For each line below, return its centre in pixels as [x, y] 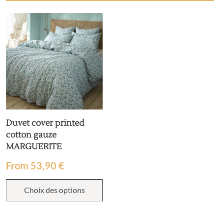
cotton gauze [31, 135]
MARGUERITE [34, 147]
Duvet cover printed [45, 123]
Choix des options [54, 190]
